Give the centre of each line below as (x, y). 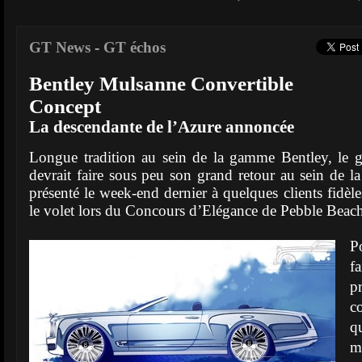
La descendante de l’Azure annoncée (162, 127)
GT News (60, 47)
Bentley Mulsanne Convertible (161, 84)
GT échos (135, 47)
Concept (65, 106)
